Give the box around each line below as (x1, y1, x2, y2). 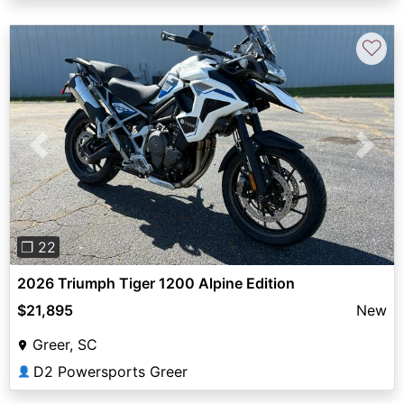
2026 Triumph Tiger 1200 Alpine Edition (17, 274, 295, 293)
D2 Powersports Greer (33, 363, 188, 381)
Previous (38, 146, 97, 165)
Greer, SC (32, 335, 97, 354)
